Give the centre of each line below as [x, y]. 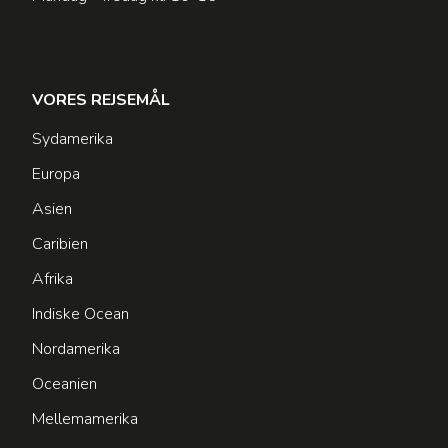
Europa [56, 174]
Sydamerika [72, 139]
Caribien [60, 244]
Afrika [52, 279]
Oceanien [64, 384]
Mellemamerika [85, 419]
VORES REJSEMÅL [101, 100]
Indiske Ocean [80, 314]
